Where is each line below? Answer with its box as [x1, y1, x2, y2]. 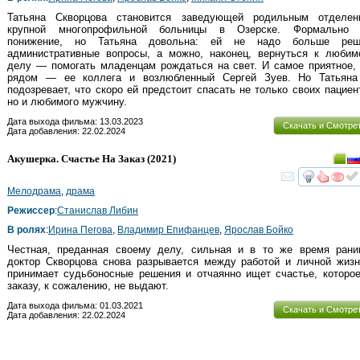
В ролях [7, 223, 46, 235]
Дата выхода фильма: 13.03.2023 [7, 116, 143, 126]
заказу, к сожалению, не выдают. [7, 279, 169, 292]
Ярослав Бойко [224, 223, 293, 235]
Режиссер [7, 204, 55, 216]
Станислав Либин [57, 204, 138, 216]
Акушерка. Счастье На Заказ [7, 152, 145, 165]
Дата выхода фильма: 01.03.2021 [7, 300, 143, 310]
